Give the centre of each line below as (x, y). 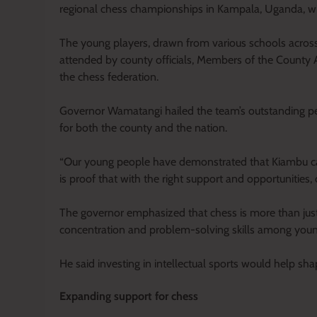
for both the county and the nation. (143, 127)
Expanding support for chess (129, 296)
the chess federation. (109, 76)
